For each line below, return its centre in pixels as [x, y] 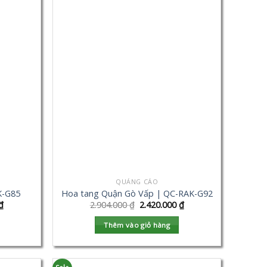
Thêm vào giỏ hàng [137, 225]
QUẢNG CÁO [137, 182]
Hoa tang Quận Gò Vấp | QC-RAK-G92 [137, 193]
